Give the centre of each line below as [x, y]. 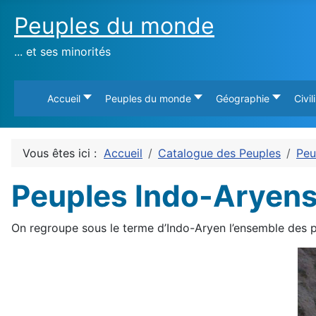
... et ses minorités [62, 51]
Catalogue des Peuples [219, 153]
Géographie [243, 98]
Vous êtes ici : [63, 153]
